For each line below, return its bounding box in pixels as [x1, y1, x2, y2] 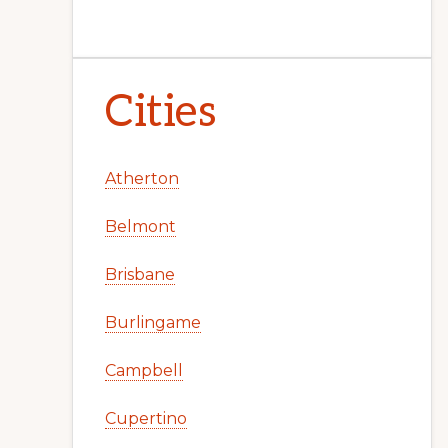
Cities [105, 86, 216, 139]
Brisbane [105, 265, 175, 284]
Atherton [105, 169, 179, 188]
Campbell [105, 361, 183, 380]
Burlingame [105, 313, 201, 332]
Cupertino [105, 409, 187, 428]
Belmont [105, 217, 176, 236]
